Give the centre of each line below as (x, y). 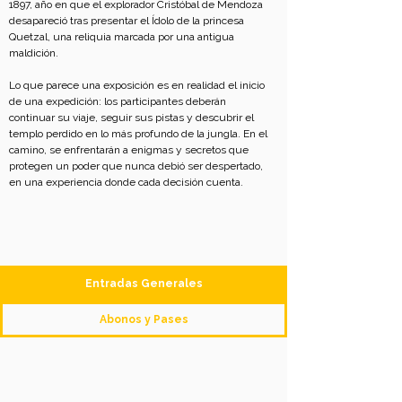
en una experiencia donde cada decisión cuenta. (126, 182)
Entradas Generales (144, 283)
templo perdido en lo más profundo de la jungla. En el (140, 133)
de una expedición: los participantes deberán (119, 101)
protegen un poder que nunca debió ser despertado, (137, 166)
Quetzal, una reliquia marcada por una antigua (123, 36)
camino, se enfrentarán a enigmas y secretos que (130, 149)
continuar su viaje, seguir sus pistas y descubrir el (133, 117)
